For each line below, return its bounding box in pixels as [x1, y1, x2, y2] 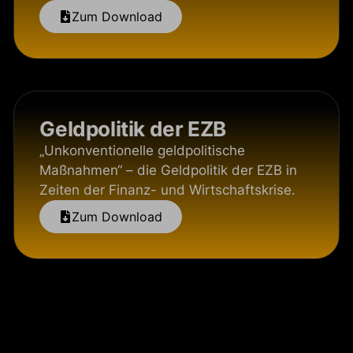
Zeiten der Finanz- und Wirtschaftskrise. [39, 182, 296, 198]
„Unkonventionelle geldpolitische [39, 143, 246, 158]
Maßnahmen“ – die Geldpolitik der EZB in [39, 162, 298, 178]
